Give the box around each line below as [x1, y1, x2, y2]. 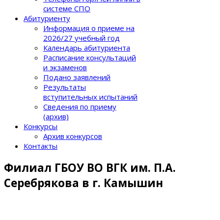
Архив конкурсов [43, 131, 102, 141]
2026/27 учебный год [43, 33, 120, 43]
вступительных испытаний [43, 92, 137, 102]
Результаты [43, 82, 86, 92]
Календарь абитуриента [43, 43, 130, 53]
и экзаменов [43, 62, 87, 72]
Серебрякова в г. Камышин [4, 175, 163, 191]
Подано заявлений [43, 72, 110, 82]
